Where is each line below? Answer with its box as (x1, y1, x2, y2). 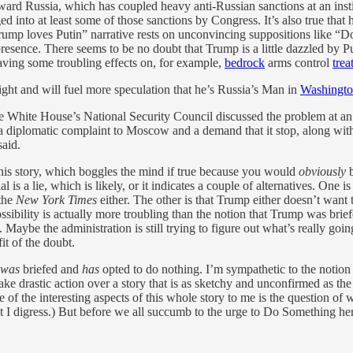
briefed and (20, 262, 82, 276)
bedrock (225, 55, 265, 69)
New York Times (16, 192, 97, 206)
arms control (265, 55, 333, 69)
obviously (299, 164, 346, 178)
